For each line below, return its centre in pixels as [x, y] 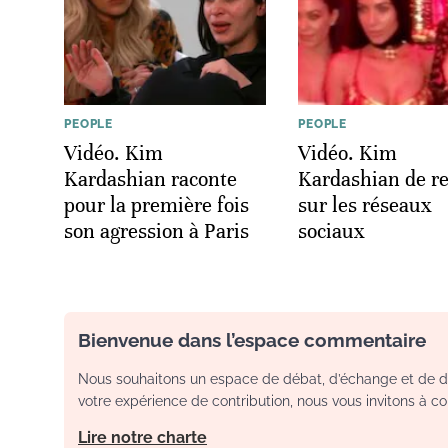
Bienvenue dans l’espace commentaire [252, 339]
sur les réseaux [365, 205]
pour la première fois [156, 205]
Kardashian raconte [150, 179]
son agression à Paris [156, 231]
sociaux [331, 231]
